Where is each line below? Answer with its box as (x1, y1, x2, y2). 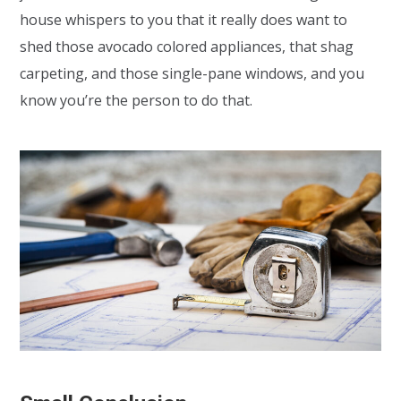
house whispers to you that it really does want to (20, 9, 348, 30)
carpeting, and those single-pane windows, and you (20, 63, 365, 83)
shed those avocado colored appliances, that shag (20, 36, 354, 56)
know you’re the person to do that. (20, 90, 253, 110)
